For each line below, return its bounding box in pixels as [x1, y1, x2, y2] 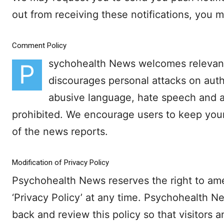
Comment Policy [12, 41, 66, 50]
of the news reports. [12, 125, 108, 138]
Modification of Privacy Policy [12, 158, 109, 167]
